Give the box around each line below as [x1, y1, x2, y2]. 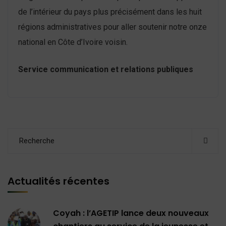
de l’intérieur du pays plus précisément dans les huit [18, 7, 202, 17]
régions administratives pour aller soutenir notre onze [18, 22, 207, 32]
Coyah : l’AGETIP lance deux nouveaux [53, 207, 209, 219]
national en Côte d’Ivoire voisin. [18, 37, 128, 47]
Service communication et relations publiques [18, 64, 193, 74]
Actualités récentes [8, 174, 109, 188]
